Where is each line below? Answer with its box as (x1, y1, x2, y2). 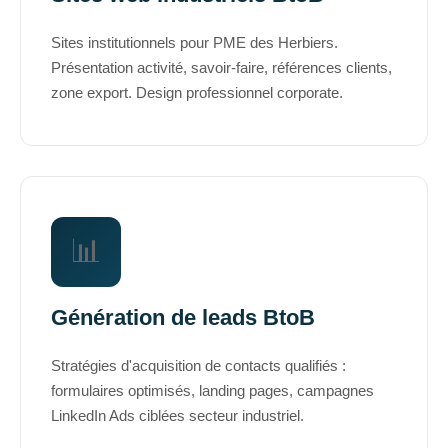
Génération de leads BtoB (51, 304, 315, 330)
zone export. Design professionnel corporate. (51, 83, 343, 101)
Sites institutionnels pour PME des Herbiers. (51, 33, 338, 51)
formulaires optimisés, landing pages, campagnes (51, 381, 374, 399)
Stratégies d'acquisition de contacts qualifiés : (51, 356, 346, 374)
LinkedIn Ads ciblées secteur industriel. (51, 406, 304, 424)
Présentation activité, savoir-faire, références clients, (51, 58, 392, 76)
